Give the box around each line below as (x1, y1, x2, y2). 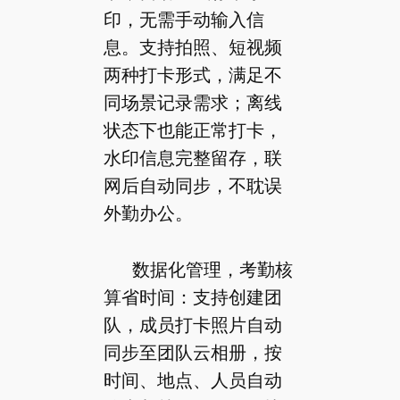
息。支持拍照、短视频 (103, 37, 282, 57)
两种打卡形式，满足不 (103, 64, 282, 85)
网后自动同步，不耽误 (103, 175, 282, 196)
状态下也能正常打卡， (103, 120, 282, 140)
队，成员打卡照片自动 (103, 314, 282, 335)
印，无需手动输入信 (103, 9, 264, 29)
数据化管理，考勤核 (131, 259, 293, 279)
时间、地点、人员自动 (103, 370, 282, 390)
